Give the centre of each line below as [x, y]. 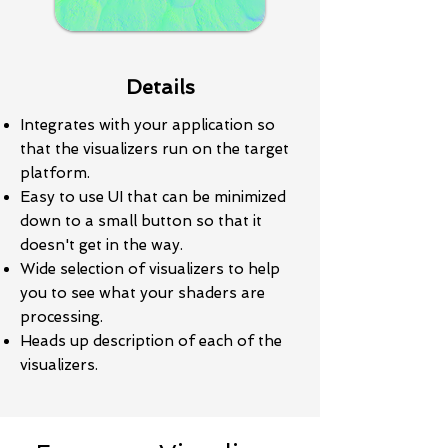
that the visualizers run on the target [154, 149]
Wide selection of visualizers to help [150, 269]
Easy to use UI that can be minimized [153, 197]
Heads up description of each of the [151, 341]
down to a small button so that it [141, 221]
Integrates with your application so [147, 125]
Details [160, 87]
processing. [61, 317]
